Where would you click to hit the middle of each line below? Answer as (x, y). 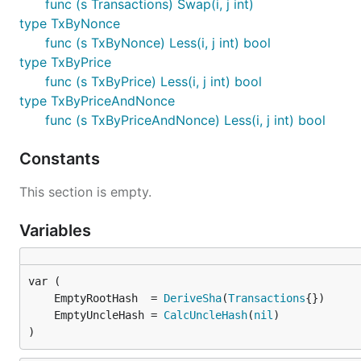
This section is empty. (85, 192)
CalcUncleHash (205, 315)
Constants (62, 159)
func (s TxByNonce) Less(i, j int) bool (158, 43)
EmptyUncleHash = (109, 315)
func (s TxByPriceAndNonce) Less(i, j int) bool (185, 120)
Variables (57, 230)
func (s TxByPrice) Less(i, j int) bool (154, 81)
